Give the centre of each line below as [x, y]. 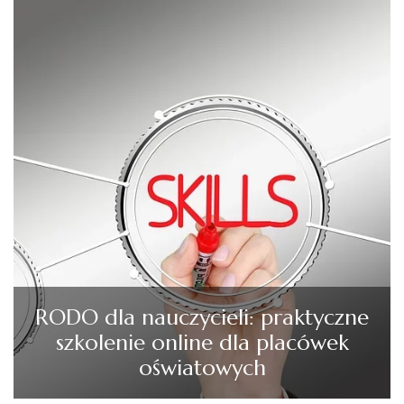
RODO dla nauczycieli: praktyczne [202, 317]
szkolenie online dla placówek [202, 342]
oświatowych [202, 367]
